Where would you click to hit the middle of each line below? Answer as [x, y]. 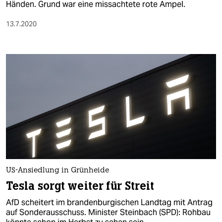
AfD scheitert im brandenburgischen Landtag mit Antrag [109, 203]
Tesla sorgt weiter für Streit [80, 186]
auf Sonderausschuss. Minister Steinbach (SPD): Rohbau [108, 213]
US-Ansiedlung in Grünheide [57, 171]
